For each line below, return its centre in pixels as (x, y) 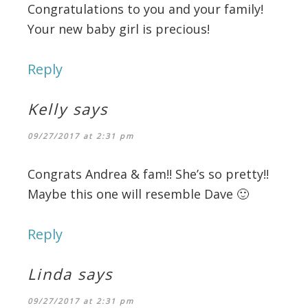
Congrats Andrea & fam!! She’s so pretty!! (148, 174)
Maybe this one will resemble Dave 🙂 (138, 194)
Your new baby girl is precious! (119, 29)
